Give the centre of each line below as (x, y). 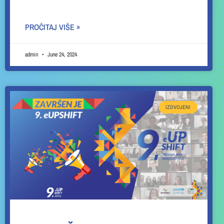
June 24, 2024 (61, 55)
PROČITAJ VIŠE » (52, 27)
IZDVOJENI (178, 107)
